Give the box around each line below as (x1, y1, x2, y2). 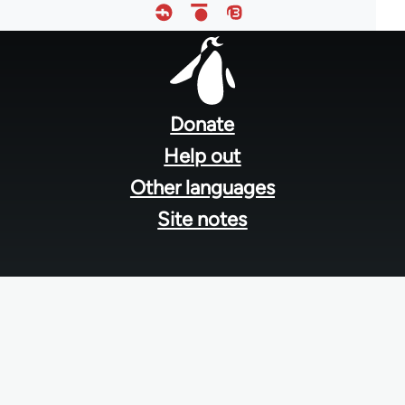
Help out (164, 143, 241, 168)
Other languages (129, 174, 275, 200)
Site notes (157, 206, 248, 231)
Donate (170, 111, 235, 137)
